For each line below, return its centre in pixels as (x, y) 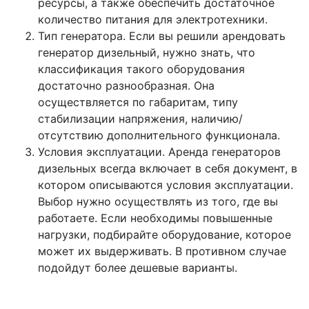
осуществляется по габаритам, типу (138, 102)
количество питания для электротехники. (153, 20)
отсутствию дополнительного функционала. (159, 136)
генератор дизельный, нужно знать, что (147, 53)
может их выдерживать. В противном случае (162, 251)
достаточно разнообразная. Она (126, 86)
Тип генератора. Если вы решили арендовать (162, 36)
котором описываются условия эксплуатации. (166, 185)
